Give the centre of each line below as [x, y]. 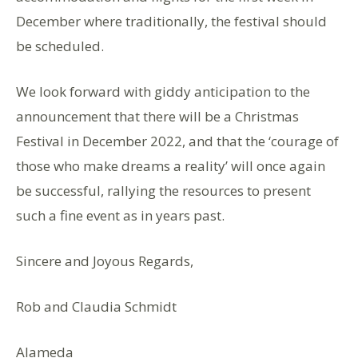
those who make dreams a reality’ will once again [171, 166]
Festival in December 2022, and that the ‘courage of [177, 141]
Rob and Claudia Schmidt [96, 307]
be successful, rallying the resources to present [163, 191]
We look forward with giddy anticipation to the [163, 92]
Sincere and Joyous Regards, [105, 261]
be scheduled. [60, 46]
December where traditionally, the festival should [171, 22]
